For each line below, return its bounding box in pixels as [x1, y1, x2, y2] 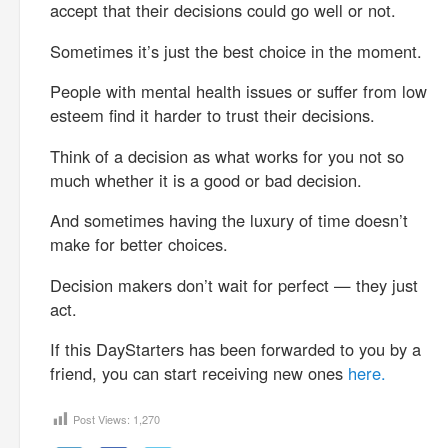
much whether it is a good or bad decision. [50, 167, 362, 192]
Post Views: [73, 410, 130, 427]
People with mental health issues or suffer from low [50, 79, 427, 103]
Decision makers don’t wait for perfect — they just [50, 272, 418, 297]
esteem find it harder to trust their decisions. [50, 103, 375, 127]
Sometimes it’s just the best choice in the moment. [50, 38, 422, 63]
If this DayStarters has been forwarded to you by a [50, 337, 421, 361]
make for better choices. [50, 232, 228, 256]
